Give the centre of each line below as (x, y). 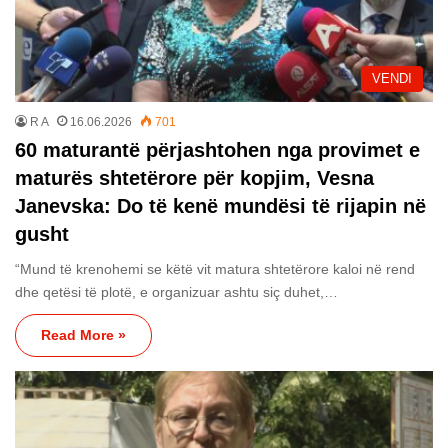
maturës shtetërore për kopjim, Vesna (194, 177)
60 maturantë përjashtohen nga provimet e (217, 149)
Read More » (83, 334)
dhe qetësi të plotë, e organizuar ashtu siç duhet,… (176, 291)
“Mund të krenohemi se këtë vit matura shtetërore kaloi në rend (215, 268)
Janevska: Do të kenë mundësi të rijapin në (220, 205)
